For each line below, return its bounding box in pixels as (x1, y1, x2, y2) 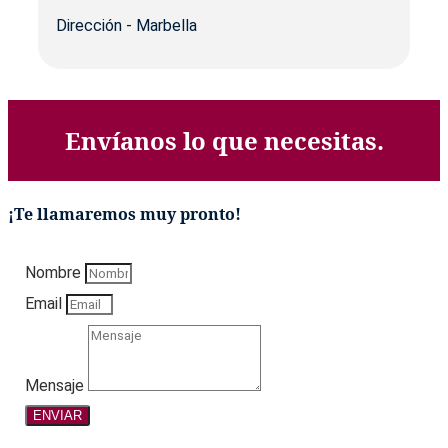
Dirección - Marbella (56, 16, 198, 36)
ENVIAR (33, 408, 83, 424)
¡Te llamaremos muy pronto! (8, 202, 241, 225)
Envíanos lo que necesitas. (64, 123, 384, 157)
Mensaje (25, 376, 89, 396)
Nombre (25, 263, 86, 283)
